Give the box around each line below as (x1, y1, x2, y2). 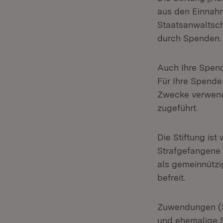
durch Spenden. (157, 33, 222, 43)
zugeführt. (157, 103, 198, 113)
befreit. (157, 172, 186, 183)
